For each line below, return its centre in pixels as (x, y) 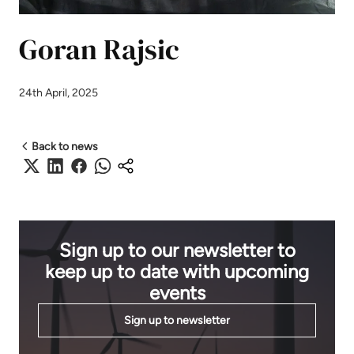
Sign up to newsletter (177, 320)
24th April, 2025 (58, 93)
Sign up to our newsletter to (177, 250)
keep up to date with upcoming (177, 272)
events (177, 293)
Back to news (65, 147)
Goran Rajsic (99, 50)
